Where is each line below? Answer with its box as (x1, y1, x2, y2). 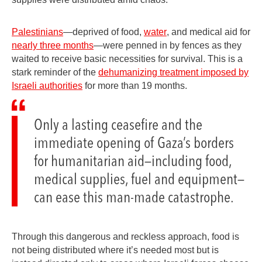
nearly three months (12, 40, 94, 50)
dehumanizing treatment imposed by (98, 67, 249, 77)
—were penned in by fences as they (94, 40, 242, 50)
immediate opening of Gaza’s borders (34, 133, 234, 152)
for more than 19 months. (82, 80, 187, 91)
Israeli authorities (12, 80, 82, 91)
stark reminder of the (12, 67, 98, 77)
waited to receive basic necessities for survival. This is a (12, 53, 243, 64)
